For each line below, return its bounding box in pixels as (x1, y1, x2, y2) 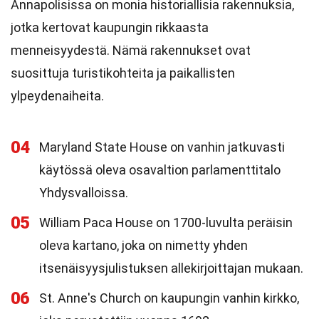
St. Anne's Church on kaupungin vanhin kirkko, (39, 291, 299, 305)
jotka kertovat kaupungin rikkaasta (11, 20, 209, 35)
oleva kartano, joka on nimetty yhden (39, 238, 248, 253)
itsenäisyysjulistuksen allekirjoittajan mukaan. (39, 261, 303, 276)
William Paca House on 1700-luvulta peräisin (39, 215, 293, 230)
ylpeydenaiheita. (11, 88, 104, 103)
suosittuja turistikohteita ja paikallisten (11, 66, 235, 80)
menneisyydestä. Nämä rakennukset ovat (11, 43, 251, 58)
